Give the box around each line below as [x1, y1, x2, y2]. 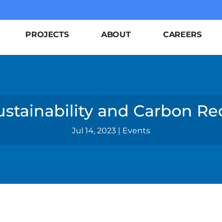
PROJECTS [25, 30, 69, 39]
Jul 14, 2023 [72, 125, 116, 135]
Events [122, 125, 150, 135]
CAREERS [163, 30, 202, 39]
